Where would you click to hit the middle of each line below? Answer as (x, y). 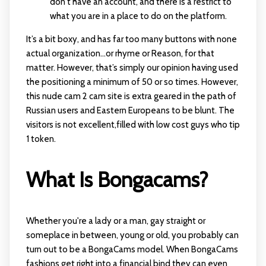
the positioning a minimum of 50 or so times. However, (132, 82)
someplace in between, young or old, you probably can (132, 235)
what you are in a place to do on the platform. (138, 16)
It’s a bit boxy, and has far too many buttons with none (131, 39)
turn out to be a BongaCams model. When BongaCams (132, 250)
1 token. (41, 139)
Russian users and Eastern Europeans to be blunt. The (130, 110)
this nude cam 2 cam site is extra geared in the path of (131, 96)
